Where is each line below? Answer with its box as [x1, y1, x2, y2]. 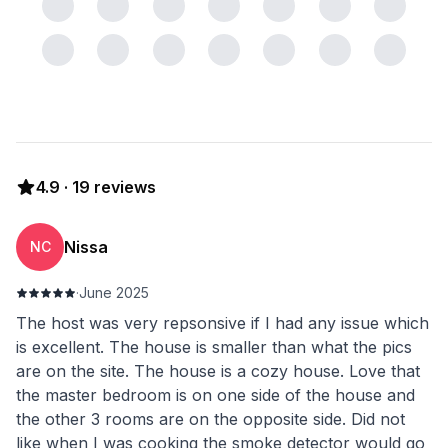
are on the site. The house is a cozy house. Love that [16, 361, 420, 381]
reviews [90, 177, 156, 197]
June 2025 [79, 284, 149, 301]
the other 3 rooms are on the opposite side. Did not [16, 409, 405, 429]
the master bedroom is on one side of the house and [16, 385, 415, 405]
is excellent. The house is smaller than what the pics [16, 337, 412, 357]
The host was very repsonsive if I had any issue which [16, 313, 429, 333]
